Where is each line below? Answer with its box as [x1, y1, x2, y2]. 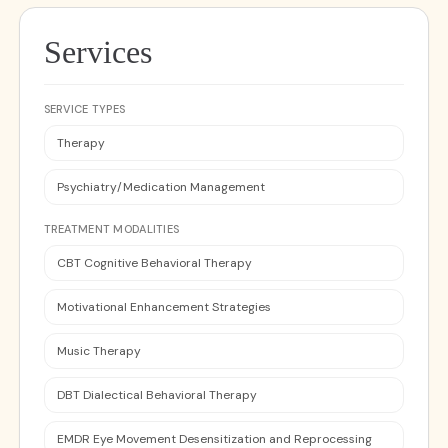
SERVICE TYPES [43, 102, 126, 116]
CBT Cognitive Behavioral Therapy [56, 255, 252, 271]
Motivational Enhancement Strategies [56, 299, 271, 315]
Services [43, 34, 152, 70]
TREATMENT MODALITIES [43, 222, 180, 236]
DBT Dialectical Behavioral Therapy [56, 387, 257, 403]
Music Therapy [56, 343, 141, 359]
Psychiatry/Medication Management [56, 179, 265, 195]
